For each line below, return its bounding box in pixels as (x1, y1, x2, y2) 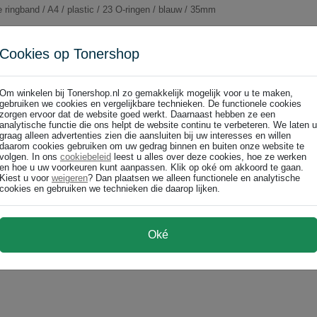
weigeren (52, 173, 88, 183)
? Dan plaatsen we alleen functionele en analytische (88, 173, 300, 183)
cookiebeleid (60, 151, 111, 162)
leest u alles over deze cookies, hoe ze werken (111, 151, 306, 162)
